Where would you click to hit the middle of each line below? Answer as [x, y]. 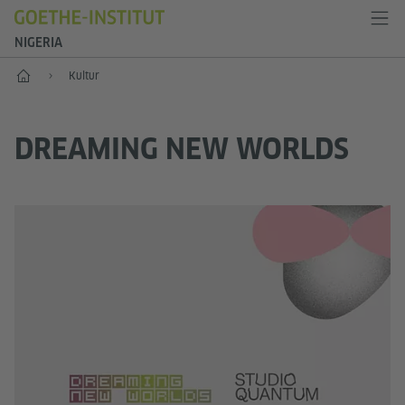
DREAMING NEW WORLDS [182, 149]
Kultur [84, 75]
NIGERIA [38, 42]
